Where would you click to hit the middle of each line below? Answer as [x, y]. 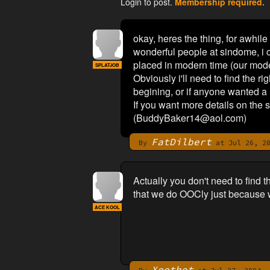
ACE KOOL [107, 207]
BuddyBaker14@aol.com [190, 118]
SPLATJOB [107, 65]
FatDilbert [181, 142]
